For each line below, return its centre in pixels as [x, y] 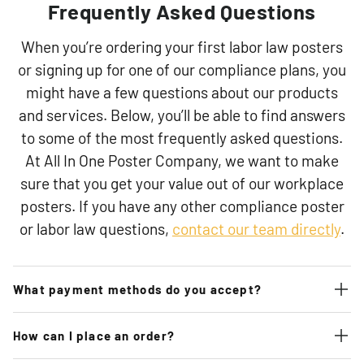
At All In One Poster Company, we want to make [182, 161]
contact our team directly [256, 229]
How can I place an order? [94, 335]
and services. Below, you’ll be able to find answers [182, 115]
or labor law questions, [96, 229]
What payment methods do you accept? [137, 289]
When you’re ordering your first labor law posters [182, 47]
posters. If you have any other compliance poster [182, 206]
